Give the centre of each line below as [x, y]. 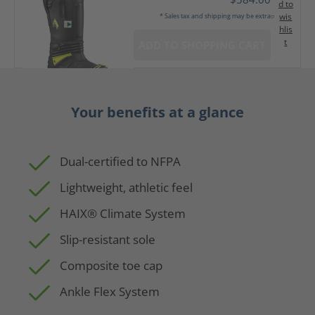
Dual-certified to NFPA [120, 161]
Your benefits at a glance [157, 112]
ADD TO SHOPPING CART [202, 45]
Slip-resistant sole [108, 239]
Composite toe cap [111, 265]
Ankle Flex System [110, 291]
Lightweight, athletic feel [126, 187]
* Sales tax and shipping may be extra [215, 16]
